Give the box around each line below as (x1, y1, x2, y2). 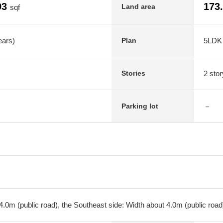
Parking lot (121, 102, 158, 110)
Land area (121, 2, 155, 10)
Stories (121, 69, 145, 77)
